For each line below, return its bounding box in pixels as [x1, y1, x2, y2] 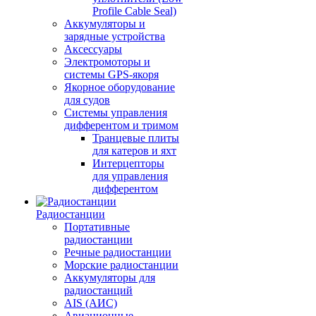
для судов [64, 94, 110, 106]
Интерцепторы [92, 157, 164, 169]
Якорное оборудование [64, 81, 175, 93]
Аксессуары [64, 43, 122, 55]
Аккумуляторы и [64, 18, 145, 30]
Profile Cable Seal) [92, 5, 176, 17]
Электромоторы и [64, 56, 150, 68]
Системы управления [64, 107, 167, 119]
